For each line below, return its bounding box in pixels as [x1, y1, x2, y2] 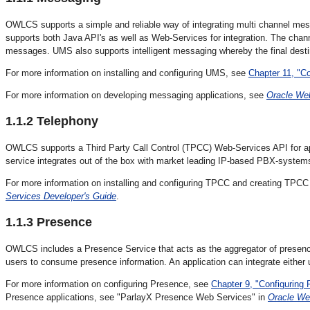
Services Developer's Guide [6, 190, 116, 201]
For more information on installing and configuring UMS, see [6, 67, 248, 78]
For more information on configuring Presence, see [6, 278, 211, 289]
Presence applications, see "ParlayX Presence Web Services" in [6, 291, 268, 302]
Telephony [33, 113, 98, 128]
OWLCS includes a [6, 243, 84, 254]
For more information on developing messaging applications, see [6, 89, 266, 100]
